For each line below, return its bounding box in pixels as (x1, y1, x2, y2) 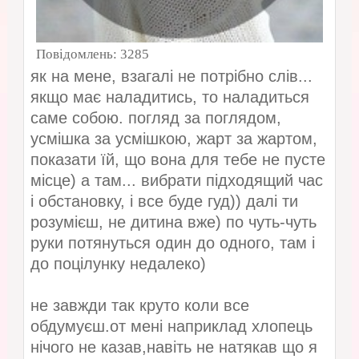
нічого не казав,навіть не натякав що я (30, 338, 317, 357)
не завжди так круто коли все (30, 296, 249, 315)
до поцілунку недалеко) (30, 255, 206, 273)
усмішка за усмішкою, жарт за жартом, (30, 130, 317, 148)
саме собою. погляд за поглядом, (30, 109, 281, 127)
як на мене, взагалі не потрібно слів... (30, 67, 313, 86)
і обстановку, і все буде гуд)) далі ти (30, 192, 298, 211)
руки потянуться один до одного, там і (30, 234, 315, 252)
